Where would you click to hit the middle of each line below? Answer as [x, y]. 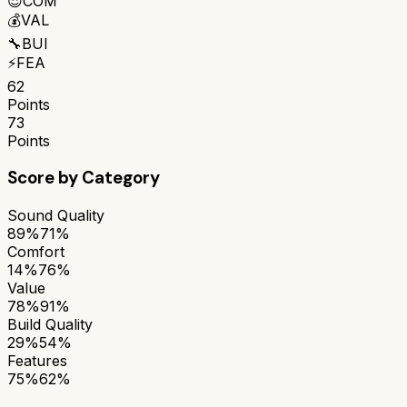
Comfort [36, 251]
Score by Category [84, 178]
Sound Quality [56, 215]
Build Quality [50, 324]
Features [37, 360]
